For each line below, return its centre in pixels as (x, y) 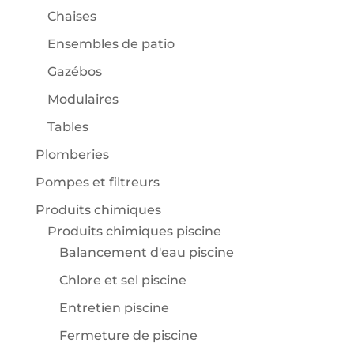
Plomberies (72, 155)
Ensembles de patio (111, 44)
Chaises (72, 17)
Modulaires (83, 100)
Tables (68, 127)
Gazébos (74, 72)
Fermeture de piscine (128, 336)
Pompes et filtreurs (97, 183)
